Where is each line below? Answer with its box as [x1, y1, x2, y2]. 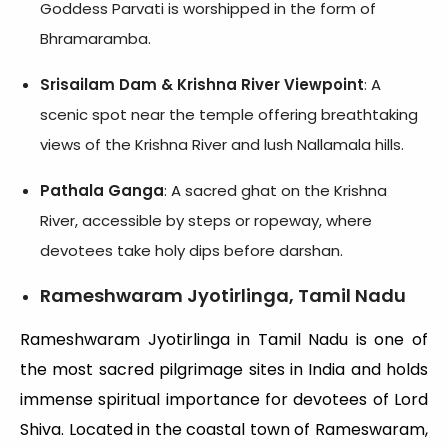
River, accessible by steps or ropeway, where [40, 209, 372, 231]
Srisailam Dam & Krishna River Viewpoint [40, 73, 364, 95]
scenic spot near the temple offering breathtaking [40, 103, 418, 125]
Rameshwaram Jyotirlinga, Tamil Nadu [40, 282, 406, 308]
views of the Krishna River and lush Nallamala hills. [40, 133, 404, 155]
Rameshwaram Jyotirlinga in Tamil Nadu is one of [20, 327, 428, 351]
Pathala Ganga [40, 179, 164, 201]
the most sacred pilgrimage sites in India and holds [20, 357, 428, 381]
